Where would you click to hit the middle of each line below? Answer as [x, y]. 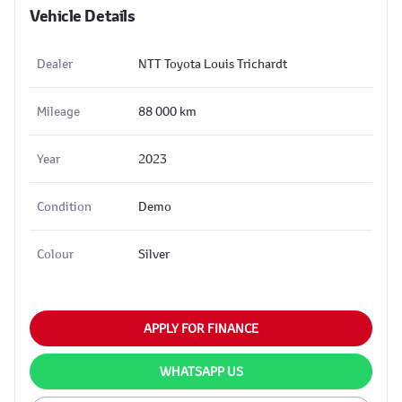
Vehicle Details [83, 16]
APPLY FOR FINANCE [201, 328]
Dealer [55, 63]
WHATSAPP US [201, 371]
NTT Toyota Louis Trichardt [213, 63]
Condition [64, 206]
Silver [154, 253]
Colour [55, 253]
